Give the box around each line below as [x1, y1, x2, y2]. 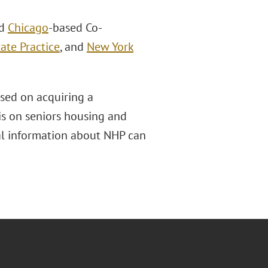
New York [86, 39, 133, 54]
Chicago [7, 20, 48, 35]
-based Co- [48, 20, 102, 35]
